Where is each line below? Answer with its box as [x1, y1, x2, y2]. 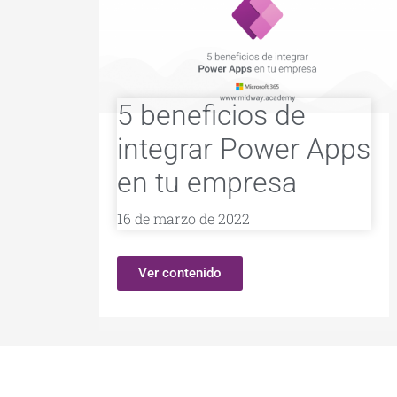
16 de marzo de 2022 [117, 209, 250, 229]
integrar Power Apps [117, 132, 370, 167]
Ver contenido [138, 265, 222, 282]
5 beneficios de [117, 98, 306, 133]
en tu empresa [117, 166, 297, 200]
